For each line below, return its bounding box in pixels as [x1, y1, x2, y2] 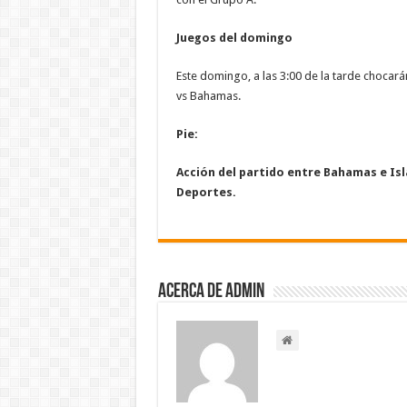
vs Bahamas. [175, 89, 241, 104]
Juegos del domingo [175, 31, 293, 45]
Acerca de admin [157, 282, 264, 303]
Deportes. [175, 185, 236, 200]
